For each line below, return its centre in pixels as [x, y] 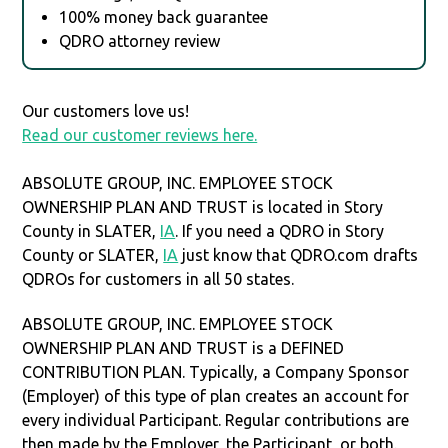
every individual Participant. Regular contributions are [216, 419]
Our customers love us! [106, 110]
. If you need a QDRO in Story [280, 230]
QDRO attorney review [140, 40]
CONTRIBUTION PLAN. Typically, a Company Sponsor [216, 371]
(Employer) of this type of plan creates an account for [216, 395]
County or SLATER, [93, 254]
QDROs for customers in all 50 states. [158, 278]
